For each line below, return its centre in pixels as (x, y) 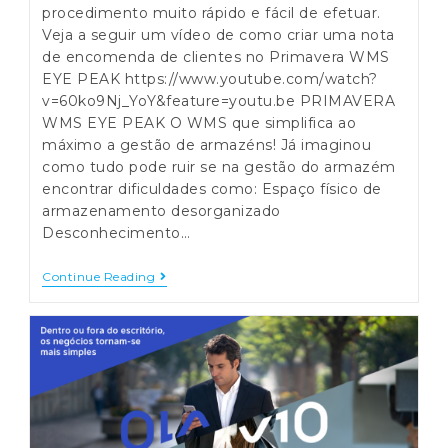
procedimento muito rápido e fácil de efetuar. (211, 13)
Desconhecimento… (116, 233)
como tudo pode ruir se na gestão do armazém (219, 167)
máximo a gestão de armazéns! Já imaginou (207, 145)
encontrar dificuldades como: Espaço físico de (212, 189)
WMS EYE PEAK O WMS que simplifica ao (199, 123)
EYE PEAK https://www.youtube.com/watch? (210, 79)
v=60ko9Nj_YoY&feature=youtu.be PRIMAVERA (219, 101)
